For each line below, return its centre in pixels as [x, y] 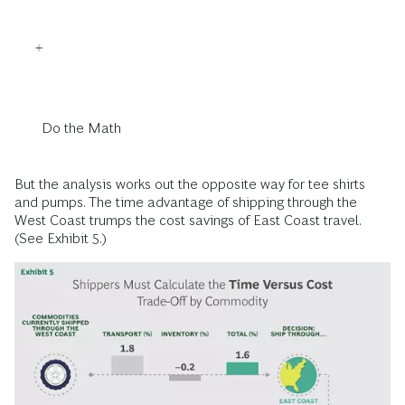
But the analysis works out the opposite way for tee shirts [190, 184]
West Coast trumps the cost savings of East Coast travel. [188, 221]
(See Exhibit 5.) [61, 239]
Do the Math [81, 128]
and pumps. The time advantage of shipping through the [186, 202]
